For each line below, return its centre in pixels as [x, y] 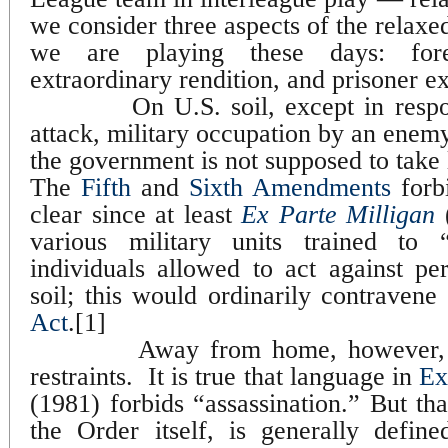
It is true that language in [283, 376]
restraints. [81, 376]
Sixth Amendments [289, 187]
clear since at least [136, 214]
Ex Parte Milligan [338, 214]
